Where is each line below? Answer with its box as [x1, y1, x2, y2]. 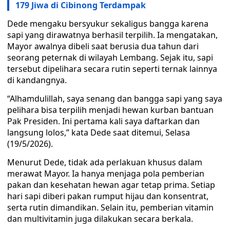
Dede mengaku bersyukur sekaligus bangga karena [7, 18, 208, 29]
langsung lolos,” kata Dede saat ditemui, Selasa [7, 127, 190, 138]
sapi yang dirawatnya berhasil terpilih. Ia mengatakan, [7, 29, 218, 41]
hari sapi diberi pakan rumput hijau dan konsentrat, [7, 190, 208, 202]
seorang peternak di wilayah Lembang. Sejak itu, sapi [7, 52, 213, 63]
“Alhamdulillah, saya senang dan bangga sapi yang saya [7, 93, 222, 104]
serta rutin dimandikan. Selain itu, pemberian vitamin [7, 202, 214, 213]
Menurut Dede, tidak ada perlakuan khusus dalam [7, 157, 202, 168]
